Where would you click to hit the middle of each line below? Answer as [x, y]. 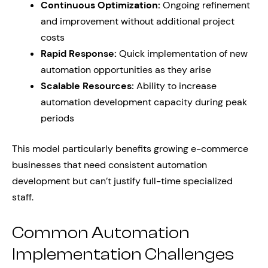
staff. [23, 197]
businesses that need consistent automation [109, 165]
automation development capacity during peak [144, 102]
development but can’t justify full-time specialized [122, 181]
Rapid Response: [79, 54]
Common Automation [101, 233]
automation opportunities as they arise [126, 70]
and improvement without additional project [138, 21]
